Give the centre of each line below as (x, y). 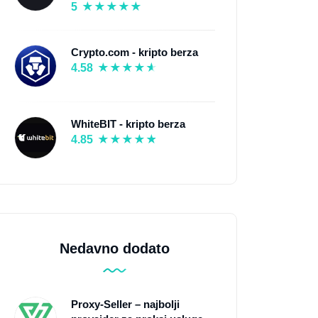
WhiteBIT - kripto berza (128, 124)
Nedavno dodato (114, 248)
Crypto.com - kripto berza (134, 52)
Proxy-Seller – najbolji (125, 304)
